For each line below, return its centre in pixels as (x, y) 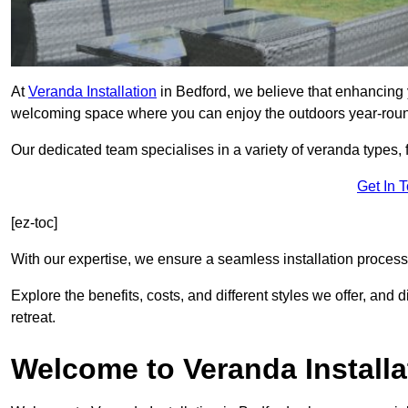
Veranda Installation (92, 92)
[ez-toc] (34, 223)
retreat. (33, 318)
